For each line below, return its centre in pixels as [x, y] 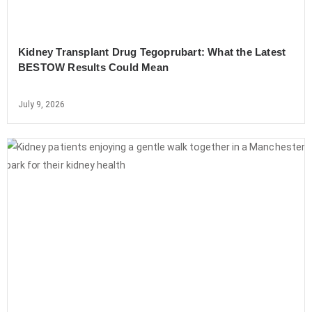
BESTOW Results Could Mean [93, 67]
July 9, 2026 [41, 104]
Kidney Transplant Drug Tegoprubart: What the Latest [152, 52]
